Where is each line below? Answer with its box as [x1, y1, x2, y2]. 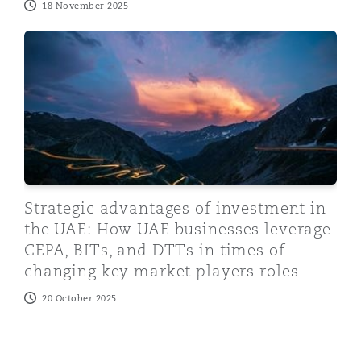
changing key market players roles [24, 260, 299, 280]
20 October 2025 [42, 292, 117, 304]
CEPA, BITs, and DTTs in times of [24, 239, 285, 259]
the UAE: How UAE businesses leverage [24, 218, 331, 239]
